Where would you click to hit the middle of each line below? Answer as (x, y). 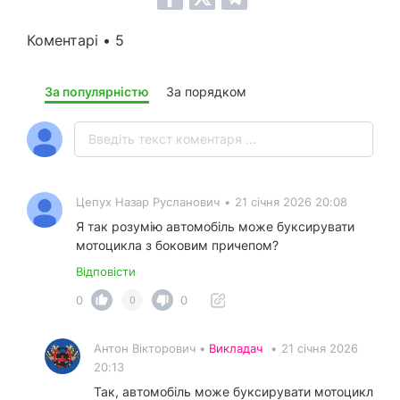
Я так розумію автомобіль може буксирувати (215, 227)
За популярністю (97, 92)
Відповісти (106, 272)
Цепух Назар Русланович (148, 202)
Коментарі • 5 (75, 41)
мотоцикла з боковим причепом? (177, 246)
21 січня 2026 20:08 (291, 202)
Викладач (236, 349)
